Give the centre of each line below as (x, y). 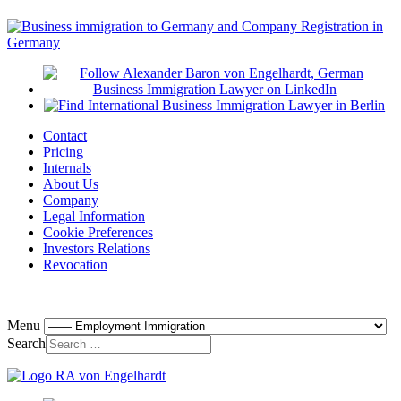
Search (26, 344)
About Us (71, 184)
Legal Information (94, 217)
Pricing (63, 152)
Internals (67, 168)
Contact (65, 136)
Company (71, 200)
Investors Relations (97, 249)
